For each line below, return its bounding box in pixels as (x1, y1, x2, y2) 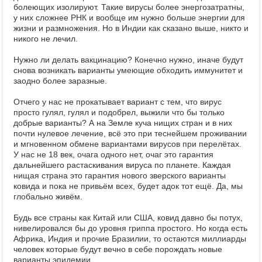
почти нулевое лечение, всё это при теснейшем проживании (13, 129, 247, 138)
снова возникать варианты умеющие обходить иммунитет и (13, 65, 243, 75)
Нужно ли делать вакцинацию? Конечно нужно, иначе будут (13, 55, 243, 64)
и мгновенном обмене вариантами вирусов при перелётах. (13, 139, 242, 149)
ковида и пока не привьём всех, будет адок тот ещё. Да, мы (13, 181, 243, 191)
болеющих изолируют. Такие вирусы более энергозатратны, (13, 2, 244, 12)
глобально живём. (13, 192, 82, 201)
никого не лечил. (13, 34, 78, 43)
